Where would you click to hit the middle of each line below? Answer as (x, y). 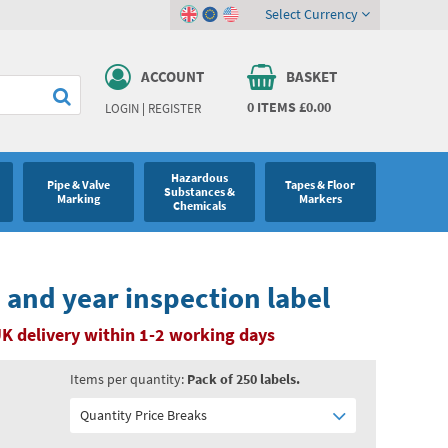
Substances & (199, 192)
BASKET (312, 76)
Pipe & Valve (78, 185)
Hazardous (199, 178)
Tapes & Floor (320, 185)
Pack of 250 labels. (243, 379)
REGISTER (174, 108)
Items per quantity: (128, 379)
